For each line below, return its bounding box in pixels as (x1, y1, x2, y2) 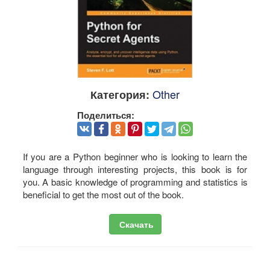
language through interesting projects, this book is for (22, 162, 248, 175)
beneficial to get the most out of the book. (22, 187, 184, 201)
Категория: (90, 87, 149, 103)
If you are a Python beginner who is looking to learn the (22, 149, 248, 163)
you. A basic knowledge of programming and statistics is (22, 175, 248, 188)
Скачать (116, 218, 154, 231)
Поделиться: (77, 108, 134, 122)
